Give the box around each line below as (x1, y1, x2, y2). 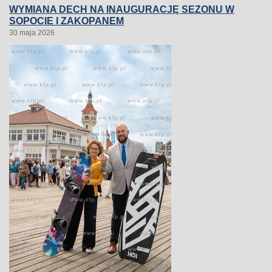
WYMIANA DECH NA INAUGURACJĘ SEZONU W (9, 4, 234, 15)
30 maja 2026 (9, 29, 55, 37)
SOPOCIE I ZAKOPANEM (9, 16, 124, 26)
